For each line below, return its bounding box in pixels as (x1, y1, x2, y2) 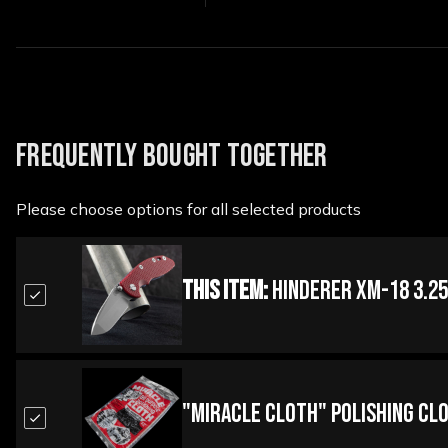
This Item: (181, 275, 268, 307)
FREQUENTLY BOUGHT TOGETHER (16, 137, 328, 176)
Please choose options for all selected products (16, 199, 361, 219)
